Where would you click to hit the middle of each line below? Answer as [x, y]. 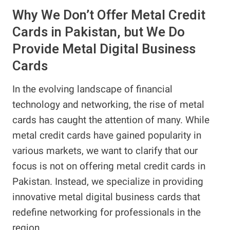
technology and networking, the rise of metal [108, 104]
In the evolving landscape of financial [92, 89]
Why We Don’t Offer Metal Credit [109, 15]
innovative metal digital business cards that [106, 197]
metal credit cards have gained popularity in [107, 135]
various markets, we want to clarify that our [105, 151]
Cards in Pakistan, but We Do [99, 32]
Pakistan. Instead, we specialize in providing [108, 181]
